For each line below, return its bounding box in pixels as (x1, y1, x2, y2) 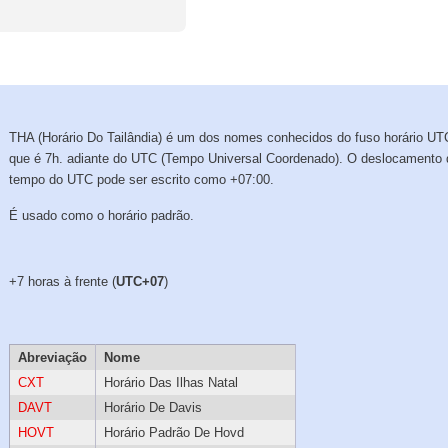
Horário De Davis (103, 400, 202, 416)
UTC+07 (116, 274, 165, 290)
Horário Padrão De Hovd (103, 425, 244, 441)
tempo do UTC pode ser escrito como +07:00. (9, 172, 275, 188)
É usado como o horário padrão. (9, 208, 195, 224)
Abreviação (17, 350, 87, 366)
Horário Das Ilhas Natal (103, 375, 238, 391)
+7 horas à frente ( (9, 274, 117, 290)
